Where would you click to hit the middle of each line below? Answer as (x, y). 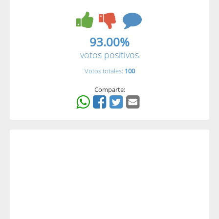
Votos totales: (104, 71)
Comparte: (109, 89)
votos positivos (109, 55)
